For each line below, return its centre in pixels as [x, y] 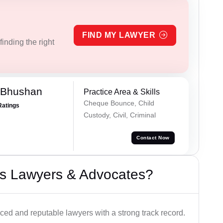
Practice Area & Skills [121, 92]
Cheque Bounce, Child [119, 103]
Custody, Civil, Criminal [119, 115]
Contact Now [153, 138]
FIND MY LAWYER [119, 35]
